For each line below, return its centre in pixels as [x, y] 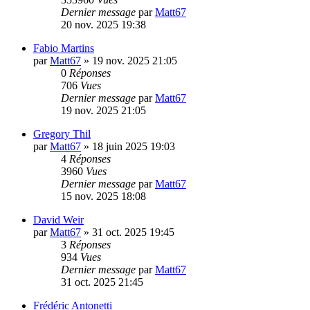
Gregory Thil [62, 134]
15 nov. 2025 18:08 [103, 196]
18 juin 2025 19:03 [134, 146]
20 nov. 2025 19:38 [103, 24]
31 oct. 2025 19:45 [133, 232]
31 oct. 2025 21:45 [102, 282]
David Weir [58, 219]
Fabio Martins [64, 48]
